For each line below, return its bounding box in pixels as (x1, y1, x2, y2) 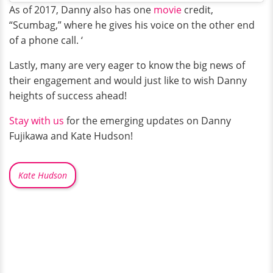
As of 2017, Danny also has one (9, 2, 154, 16)
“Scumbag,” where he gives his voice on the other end (9, 18, 255, 32)
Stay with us (9, 113, 64, 127)
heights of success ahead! (9, 88, 127, 102)
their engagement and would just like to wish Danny (9, 73, 247, 87)
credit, (182, 2, 213, 16)
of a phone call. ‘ (9, 33, 83, 47)
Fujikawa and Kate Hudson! (9, 129, 133, 143)
